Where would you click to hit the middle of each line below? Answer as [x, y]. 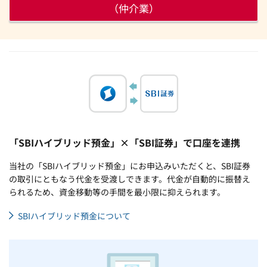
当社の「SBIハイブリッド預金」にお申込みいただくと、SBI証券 [130, 166]
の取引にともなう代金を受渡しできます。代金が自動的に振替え [130, 179]
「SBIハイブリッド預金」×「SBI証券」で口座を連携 [125, 143]
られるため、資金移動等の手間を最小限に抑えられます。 [117, 192]
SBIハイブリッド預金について [74, 216]
